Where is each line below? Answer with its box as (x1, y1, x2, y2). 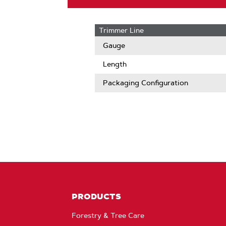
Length (103, 60, 127, 69)
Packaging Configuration (103, 78, 189, 87)
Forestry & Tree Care (72, 211, 145, 220)
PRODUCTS (72, 191, 122, 201)
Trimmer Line (99, 26, 144, 35)
